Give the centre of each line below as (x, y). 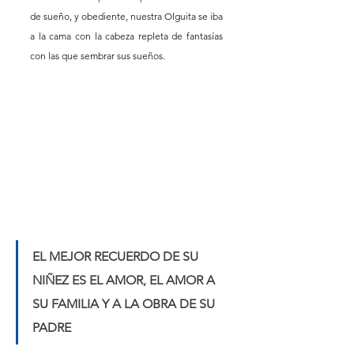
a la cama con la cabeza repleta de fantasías (126, 36)
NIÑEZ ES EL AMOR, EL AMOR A (125, 281)
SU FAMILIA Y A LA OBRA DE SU (125, 304)
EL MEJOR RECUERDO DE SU (117, 257)
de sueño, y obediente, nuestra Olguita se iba (126, 17)
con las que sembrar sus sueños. (99, 56)
